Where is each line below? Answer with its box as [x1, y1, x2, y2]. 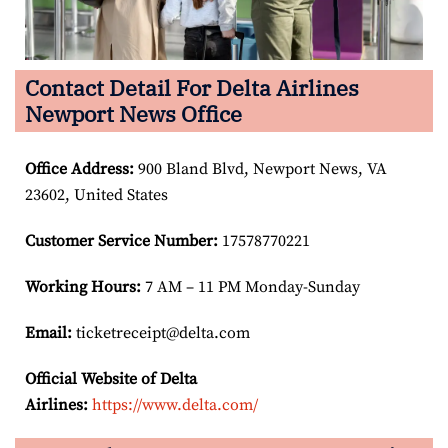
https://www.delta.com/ [92, 394, 258, 415]
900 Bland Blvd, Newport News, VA [134, 158, 387, 179]
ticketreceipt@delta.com [72, 322, 250, 343]
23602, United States [25, 184, 168, 205]
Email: [25, 322, 72, 343]
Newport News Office [25, 98, 242, 128]
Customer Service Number [25, 230, 213, 251]
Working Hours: [25, 276, 141, 297]
